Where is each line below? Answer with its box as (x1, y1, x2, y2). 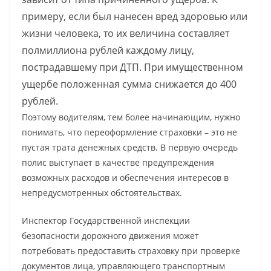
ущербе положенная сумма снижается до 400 (22, 77, 237, 91)
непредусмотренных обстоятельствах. (22, 187, 182, 199)
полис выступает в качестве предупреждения (22, 157, 214, 169)
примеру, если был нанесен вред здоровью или (22, 10, 247, 24)
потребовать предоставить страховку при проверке (22, 245, 240, 257)
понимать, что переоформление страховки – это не (22, 126, 237, 139)
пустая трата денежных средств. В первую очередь (22, 142, 238, 154)
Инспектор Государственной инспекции (22, 215, 190, 227)
